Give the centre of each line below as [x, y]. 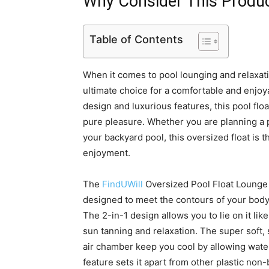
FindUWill [122, 184]
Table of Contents [136, 39]
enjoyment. [107, 153]
